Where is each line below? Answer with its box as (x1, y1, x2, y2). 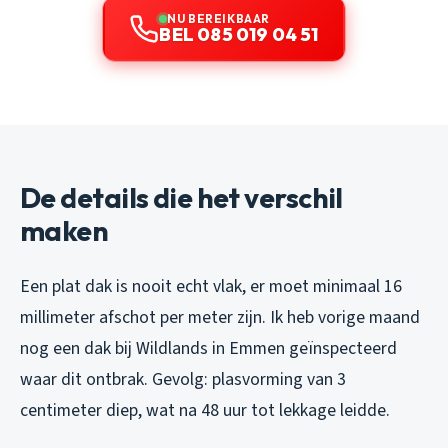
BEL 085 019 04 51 (159, 23, 319, 47)
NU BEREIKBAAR (167, 11, 270, 27)
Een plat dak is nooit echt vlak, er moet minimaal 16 (20, 274, 402, 300)
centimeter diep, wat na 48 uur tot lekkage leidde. (20, 398, 390, 424)
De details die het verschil (20, 180, 343, 216)
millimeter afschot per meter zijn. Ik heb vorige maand (20, 305, 420, 331)
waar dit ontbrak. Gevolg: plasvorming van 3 (20, 367, 346, 393)
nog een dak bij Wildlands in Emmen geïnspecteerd (20, 336, 397, 362)
